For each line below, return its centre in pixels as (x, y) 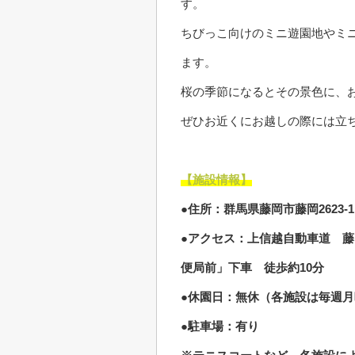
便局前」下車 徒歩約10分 (252, 267)
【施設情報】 (216, 179)
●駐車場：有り (220, 326)
